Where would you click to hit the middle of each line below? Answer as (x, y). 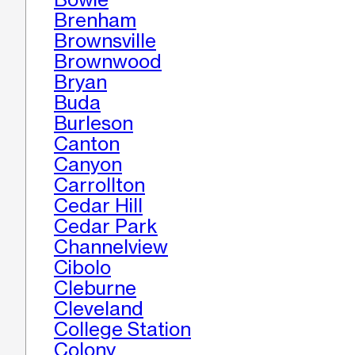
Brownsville (105, 41)
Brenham (95, 21)
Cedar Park (106, 227)
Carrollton (99, 185)
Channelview (111, 247)
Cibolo (82, 268)
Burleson (94, 124)
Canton (87, 144)
